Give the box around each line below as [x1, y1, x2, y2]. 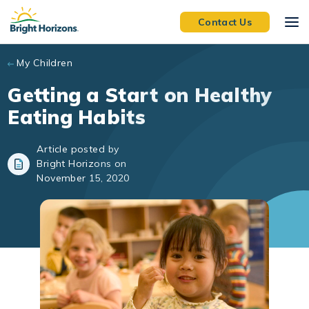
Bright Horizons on [37, 157, 127, 170]
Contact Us [198, 15, 252, 28]
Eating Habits [8, 105, 146, 129]
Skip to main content [16, 6, 120, 20]
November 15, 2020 [37, 172, 130, 184]
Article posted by [37, 143, 119, 155]
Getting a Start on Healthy [8, 83, 272, 107]
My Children [17, 57, 73, 69]
